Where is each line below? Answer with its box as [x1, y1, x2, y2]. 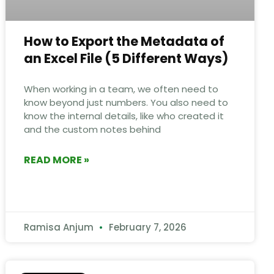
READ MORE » [24, 152, 90, 167]
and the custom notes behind [24, 122, 161, 136]
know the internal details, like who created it [24, 109, 224, 122]
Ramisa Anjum [24, 220, 97, 234]
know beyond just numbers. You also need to [24, 95, 229, 109]
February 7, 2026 [106, 220, 187, 234]
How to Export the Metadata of [24, 32, 225, 50]
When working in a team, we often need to [24, 82, 219, 95]
